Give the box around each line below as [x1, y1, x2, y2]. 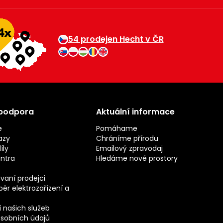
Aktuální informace [96, 106, 175, 118]
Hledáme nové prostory [96, 153, 178, 164]
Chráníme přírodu [96, 133, 158, 144]
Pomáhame [96, 123, 137, 134]
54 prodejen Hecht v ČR [68, 33, 164, 45]
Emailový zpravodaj [96, 143, 163, 154]
